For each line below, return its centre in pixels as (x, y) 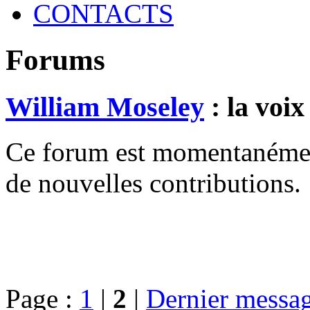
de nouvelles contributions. (153, 183)
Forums (55, 60)
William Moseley (105, 107)
